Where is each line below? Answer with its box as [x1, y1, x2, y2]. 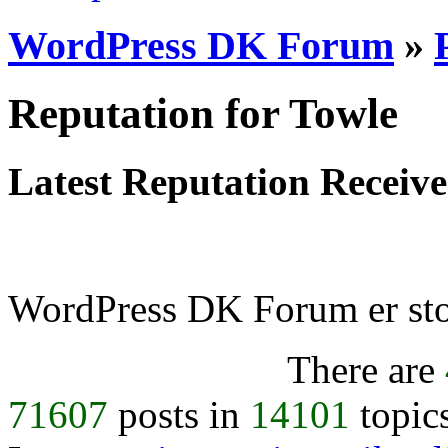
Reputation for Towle [8, 89, 398, 137]
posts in [108, 393, 250, 437]
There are [286, 348, 445, 392]
